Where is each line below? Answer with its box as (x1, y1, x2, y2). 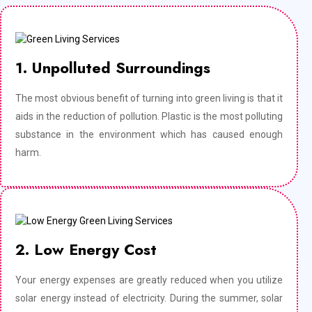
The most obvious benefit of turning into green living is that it (15, 93, 283, 104)
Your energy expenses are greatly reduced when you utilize (15, 274, 283, 286)
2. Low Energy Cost (15, 238, 157, 260)
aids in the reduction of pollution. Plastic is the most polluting (15, 111, 283, 123)
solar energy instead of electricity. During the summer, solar (15, 292, 283, 304)
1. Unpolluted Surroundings (15, 57, 210, 79)
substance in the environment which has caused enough (15, 129, 283, 141)
